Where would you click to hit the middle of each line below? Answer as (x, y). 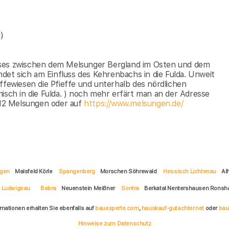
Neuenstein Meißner (89, 188)
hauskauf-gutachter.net (173, 208)
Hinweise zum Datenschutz (114, 224)
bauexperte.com (117, 208)
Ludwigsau (16, 188)
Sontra (130, 188)
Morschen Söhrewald (129, 171)
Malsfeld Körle (35, 171)
